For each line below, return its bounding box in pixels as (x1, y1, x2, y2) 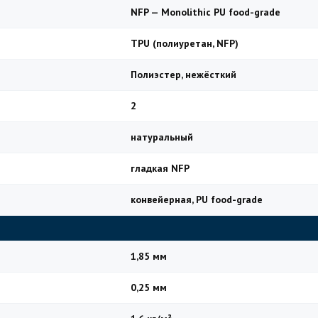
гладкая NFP (131, 162, 190, 175)
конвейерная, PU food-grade (131, 193, 263, 206)
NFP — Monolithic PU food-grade (131, 6, 280, 18)
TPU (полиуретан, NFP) (131, 37, 238, 50)
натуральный (131, 131, 193, 143)
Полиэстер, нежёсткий (131, 68, 236, 81)
